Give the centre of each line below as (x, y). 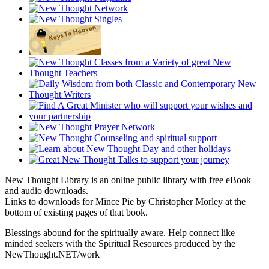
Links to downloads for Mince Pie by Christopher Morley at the (125, 202)
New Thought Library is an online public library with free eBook (128, 180)
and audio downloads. (47, 191)
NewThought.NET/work (52, 255)
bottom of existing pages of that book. (76, 213)
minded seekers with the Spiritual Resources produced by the (120, 244)
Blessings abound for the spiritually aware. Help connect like (120, 233)
